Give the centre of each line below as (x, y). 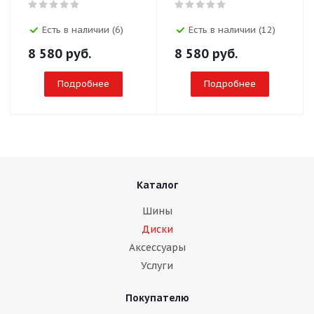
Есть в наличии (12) (232, 29)
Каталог (157, 185)
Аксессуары (157, 247)
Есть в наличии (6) (83, 29)
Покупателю (157, 298)
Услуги (157, 265)
